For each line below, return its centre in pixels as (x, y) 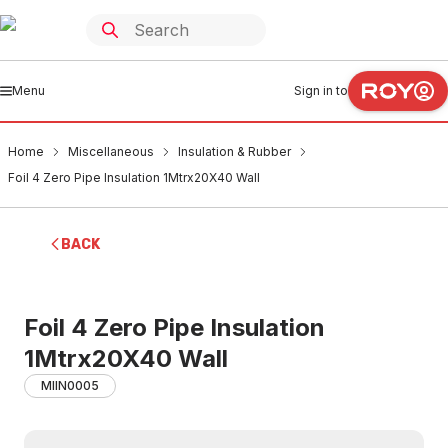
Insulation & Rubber (234, 151)
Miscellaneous (111, 151)
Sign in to (321, 90)
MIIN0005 (70, 385)
